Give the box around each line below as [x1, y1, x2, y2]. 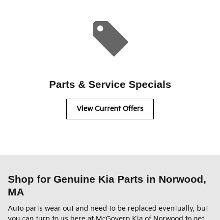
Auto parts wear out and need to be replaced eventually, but [8, 204, 208, 213]
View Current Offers [77, 105, 143, 113]
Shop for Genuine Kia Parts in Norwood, [8, 173, 206, 185]
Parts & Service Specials [49, 79, 171, 90]
